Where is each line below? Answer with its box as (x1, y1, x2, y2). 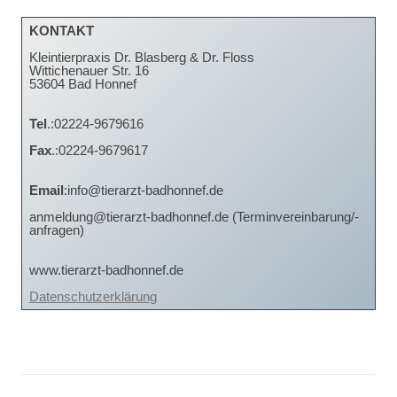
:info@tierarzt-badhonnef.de (63, 183, 223, 198)
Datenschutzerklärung (28, 289, 157, 305)
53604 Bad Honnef (28, 76, 136, 92)
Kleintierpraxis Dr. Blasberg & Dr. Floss (28, 50, 254, 66)
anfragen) (28, 222, 84, 238)
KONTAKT (28, 23, 94, 39)
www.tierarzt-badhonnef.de (28, 262, 183, 278)
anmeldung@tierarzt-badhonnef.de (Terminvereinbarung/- (28, 209, 359, 225)
